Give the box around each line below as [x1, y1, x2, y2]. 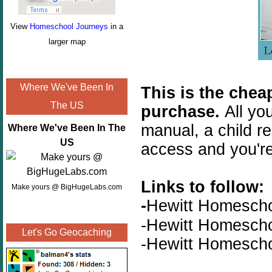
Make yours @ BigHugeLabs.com [12, 183, 122, 191]
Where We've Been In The [8, 123, 126, 133]
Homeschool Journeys [30, 22, 108, 31]
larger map [48, 37, 86, 46]
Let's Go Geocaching [22, 227, 112, 237]
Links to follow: [141, 177, 264, 197]
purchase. [141, 102, 225, 121]
